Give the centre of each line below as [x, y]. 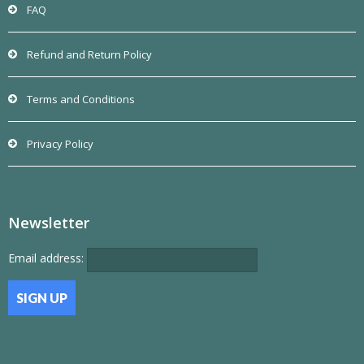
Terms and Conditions [81, 99]
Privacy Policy [60, 143]
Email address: [48, 258]
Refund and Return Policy [89, 54]
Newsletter [49, 222]
